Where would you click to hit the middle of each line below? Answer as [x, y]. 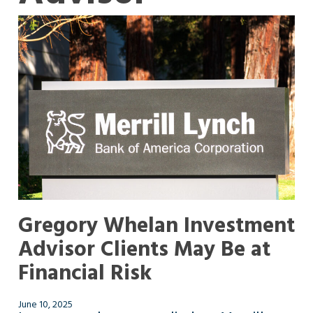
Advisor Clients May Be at [144, 250]
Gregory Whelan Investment [156, 226]
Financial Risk [85, 274]
